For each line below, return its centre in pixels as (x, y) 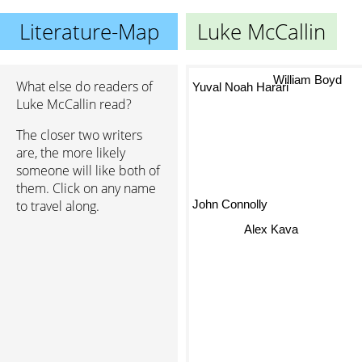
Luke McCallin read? (74, 104)
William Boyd (308, 76)
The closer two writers (79, 135)
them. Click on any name (86, 188)
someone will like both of (88, 170)
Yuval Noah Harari (240, 90)
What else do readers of (84, 86)
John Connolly (230, 203)
